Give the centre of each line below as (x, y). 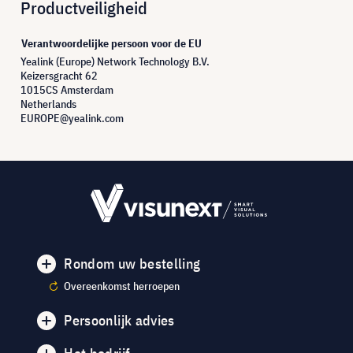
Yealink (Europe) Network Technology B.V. (115, 61)
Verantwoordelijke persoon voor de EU (111, 43)
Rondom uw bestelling (132, 264)
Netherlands (48, 104)
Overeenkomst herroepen (122, 286)
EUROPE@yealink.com (72, 118)
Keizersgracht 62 (59, 75)
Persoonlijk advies (119, 321)
